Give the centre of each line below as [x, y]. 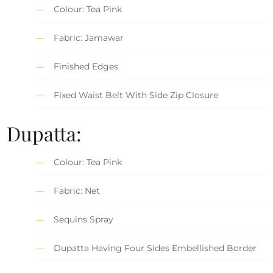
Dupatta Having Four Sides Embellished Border [155, 248]
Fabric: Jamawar [89, 37]
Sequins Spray [84, 219]
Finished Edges [86, 66]
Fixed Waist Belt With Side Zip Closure [136, 95]
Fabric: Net [77, 190]
